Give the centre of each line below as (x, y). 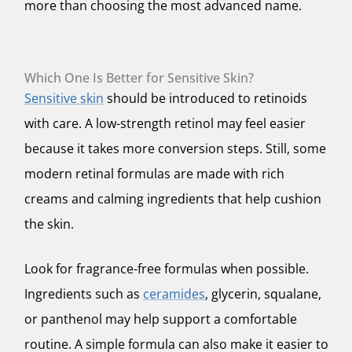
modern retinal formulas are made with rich (154, 173)
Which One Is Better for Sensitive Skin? (139, 77)
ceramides (174, 294)
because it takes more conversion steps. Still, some (175, 148)
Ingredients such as (84, 294)
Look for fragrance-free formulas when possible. (167, 269)
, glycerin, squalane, (263, 294)
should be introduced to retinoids (205, 98)
